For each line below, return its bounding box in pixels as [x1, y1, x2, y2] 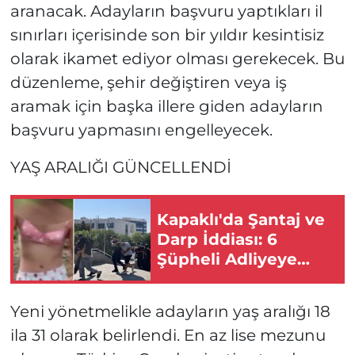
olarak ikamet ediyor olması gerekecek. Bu [10, 49, 345, 69]
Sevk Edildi [157, 269, 249, 288]
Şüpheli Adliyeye [157, 249, 297, 269]
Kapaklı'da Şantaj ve [157, 209, 325, 229]
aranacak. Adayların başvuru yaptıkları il [10, 2, 323, 21]
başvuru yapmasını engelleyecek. [10, 120, 273, 140]
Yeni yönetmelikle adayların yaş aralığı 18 [10, 302, 330, 322]
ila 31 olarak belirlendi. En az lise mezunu [10, 326, 326, 345]
